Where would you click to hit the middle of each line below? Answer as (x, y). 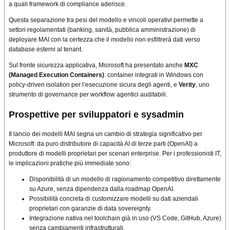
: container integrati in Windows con (154, 75)
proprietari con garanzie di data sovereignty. (90, 208)
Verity (187, 84)
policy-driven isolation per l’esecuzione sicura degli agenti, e (94, 84)
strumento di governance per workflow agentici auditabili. (88, 94)
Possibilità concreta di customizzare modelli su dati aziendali (114, 198)
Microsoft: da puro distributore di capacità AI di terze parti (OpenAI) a (103, 143)
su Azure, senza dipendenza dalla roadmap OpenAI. (102, 189)
